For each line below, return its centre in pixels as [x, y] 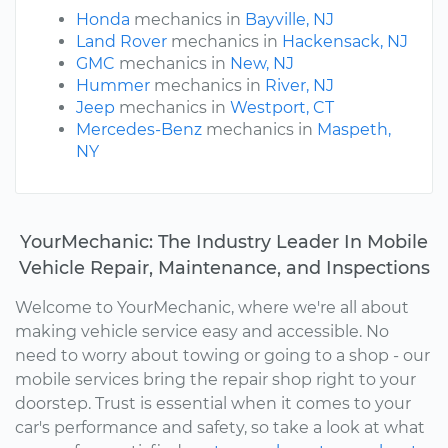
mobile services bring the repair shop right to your [215, 380]
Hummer [113, 86]
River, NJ [299, 86]
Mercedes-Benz [139, 130]
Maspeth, [354, 130]
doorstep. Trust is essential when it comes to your [213, 404]
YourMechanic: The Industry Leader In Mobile [224, 242]
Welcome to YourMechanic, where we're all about [212, 308]
